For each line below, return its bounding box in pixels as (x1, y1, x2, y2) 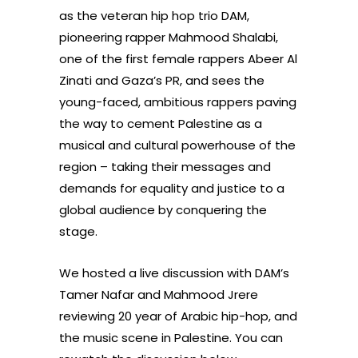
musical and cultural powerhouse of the (59, 137, 296, 153)
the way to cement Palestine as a (59, 115, 262, 132)
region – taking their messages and (59, 158, 271, 175)
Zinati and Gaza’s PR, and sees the (59, 72, 265, 89)
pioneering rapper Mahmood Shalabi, (59, 29, 278, 46)
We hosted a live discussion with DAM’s (59, 265, 289, 281)
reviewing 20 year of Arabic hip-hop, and (59, 308, 297, 324)
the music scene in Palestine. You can (59, 329, 283, 346)
